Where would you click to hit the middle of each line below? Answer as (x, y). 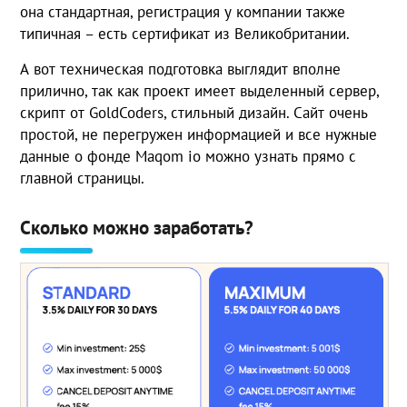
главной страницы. (83, 178)
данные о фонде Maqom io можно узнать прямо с (189, 156)
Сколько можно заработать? (137, 227)
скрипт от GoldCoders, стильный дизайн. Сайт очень (194, 112)
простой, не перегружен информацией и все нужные (199, 134)
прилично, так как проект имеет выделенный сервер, (200, 90)
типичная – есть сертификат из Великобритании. (185, 33)
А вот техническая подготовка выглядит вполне (181, 69)
